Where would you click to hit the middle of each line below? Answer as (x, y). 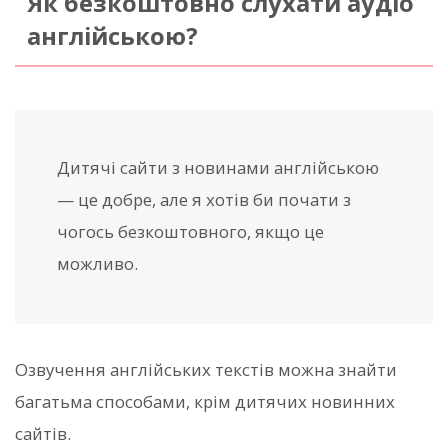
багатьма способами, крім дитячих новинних (205, 402)
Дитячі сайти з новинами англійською (218, 168)
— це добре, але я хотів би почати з (204, 200)
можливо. (97, 264)
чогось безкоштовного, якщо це (190, 232)
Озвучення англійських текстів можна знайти (206, 370)
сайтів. (43, 434)
